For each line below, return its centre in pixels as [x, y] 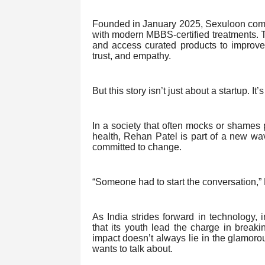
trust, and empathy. [131, 56]
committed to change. [137, 147]
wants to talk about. [132, 249]
